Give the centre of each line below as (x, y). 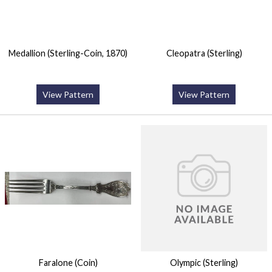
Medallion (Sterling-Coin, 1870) (68, 53)
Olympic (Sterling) (204, 263)
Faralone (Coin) (68, 263)
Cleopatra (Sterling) (204, 53)
